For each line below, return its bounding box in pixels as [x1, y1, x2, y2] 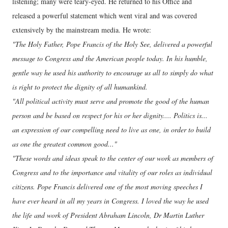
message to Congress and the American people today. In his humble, [12, 53, 208, 64]
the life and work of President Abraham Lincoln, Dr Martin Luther [12, 210, 204, 220]
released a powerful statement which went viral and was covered [12, 11, 197, 21]
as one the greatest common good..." [12, 139, 120, 149]
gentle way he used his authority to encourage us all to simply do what [12, 68, 213, 78]
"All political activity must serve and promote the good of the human [12, 96, 209, 106]
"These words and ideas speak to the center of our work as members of [12, 153, 213, 163]
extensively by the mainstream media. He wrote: [12, 25, 151, 35]
